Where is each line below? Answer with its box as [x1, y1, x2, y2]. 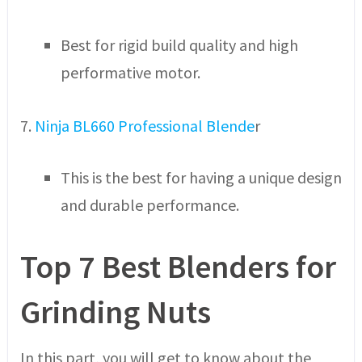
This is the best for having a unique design [60, 166, 342, 187]
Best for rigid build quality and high [60, 35, 298, 56]
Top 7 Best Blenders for [19, 246, 336, 288]
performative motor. [60, 62, 200, 83]
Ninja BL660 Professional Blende [34, 115, 255, 136]
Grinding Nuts [19, 292, 211, 333]
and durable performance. [60, 194, 239, 215]
